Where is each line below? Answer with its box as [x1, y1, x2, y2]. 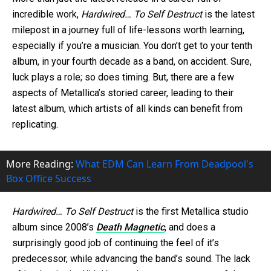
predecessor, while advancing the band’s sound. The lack [12, 253, 250, 265]
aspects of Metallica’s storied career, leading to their [12, 87, 233, 99]
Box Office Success [6, 172, 91, 186]
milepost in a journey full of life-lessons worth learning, [12, 24, 244, 36]
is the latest [204, 8, 255, 21]
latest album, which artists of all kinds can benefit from [12, 103, 243, 115]
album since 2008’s [12, 221, 96, 233]
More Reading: [6, 157, 76, 171]
